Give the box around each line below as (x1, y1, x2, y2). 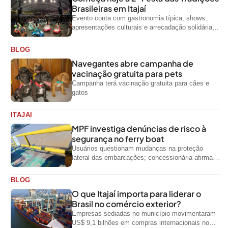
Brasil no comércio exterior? (72, 198, 181, 209)
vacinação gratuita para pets (72, 68, 182, 79)
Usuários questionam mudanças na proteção (72, 144, 203, 152)
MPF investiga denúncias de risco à (72, 123, 206, 134)
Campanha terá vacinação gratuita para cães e (72, 79, 209, 87)
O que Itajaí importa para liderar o (72, 188, 201, 199)
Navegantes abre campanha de (72, 58, 193, 69)
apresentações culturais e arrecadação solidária (72, 23, 212, 31)
